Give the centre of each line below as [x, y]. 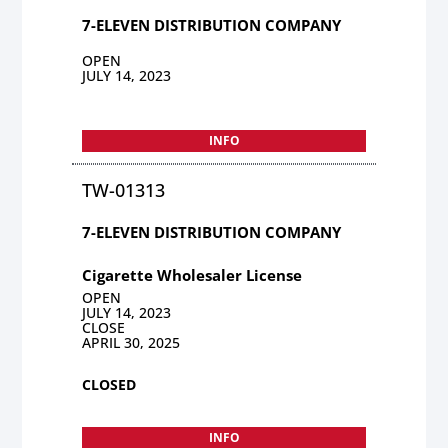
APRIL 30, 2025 [131, 342]
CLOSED [109, 384]
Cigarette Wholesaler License [192, 274]
